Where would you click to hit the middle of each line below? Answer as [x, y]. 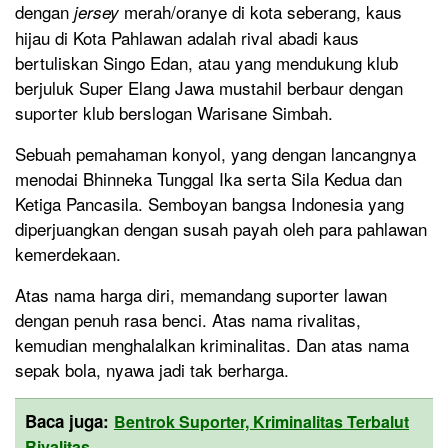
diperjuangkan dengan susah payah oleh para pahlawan [221, 228]
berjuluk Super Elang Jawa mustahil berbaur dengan [209, 87]
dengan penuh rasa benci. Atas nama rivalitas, [188, 319]
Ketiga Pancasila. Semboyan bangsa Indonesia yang [209, 203]
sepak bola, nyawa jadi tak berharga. [152, 369]
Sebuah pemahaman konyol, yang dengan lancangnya [215, 153]
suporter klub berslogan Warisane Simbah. [174, 112]
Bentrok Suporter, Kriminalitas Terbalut [261, 421]
